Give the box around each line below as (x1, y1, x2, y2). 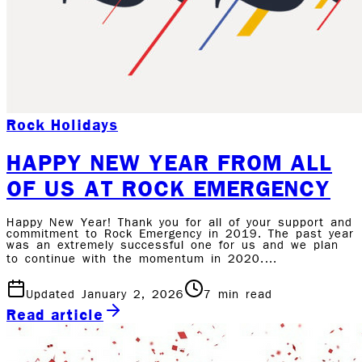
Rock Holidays (6, 116, 118, 134)
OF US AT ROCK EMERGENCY (6, 175, 330, 202)
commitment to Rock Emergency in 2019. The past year (6, 229, 354, 241)
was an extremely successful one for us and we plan (6, 240, 339, 252)
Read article (6, 305, 103, 324)
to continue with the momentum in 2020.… (6, 254, 278, 266)
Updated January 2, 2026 (26, 289, 184, 301)
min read (212, 289, 272, 301)
